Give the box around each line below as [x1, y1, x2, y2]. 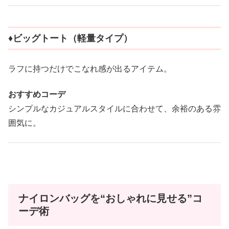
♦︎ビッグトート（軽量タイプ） [8, 33, 132, 44]
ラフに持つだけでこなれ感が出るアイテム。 [8, 64, 172, 73]
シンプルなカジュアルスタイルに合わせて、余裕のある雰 [8, 104, 221, 113]
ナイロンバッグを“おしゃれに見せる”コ [18, 192, 202, 204]
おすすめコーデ [8, 90, 65, 99]
